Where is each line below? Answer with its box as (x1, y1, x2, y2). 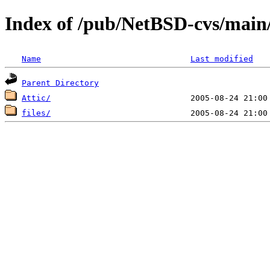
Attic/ (22, 93, 51, 102)
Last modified (190, 54, 253, 63)
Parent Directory (22, 78, 99, 87)
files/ (22, 108, 51, 118)
